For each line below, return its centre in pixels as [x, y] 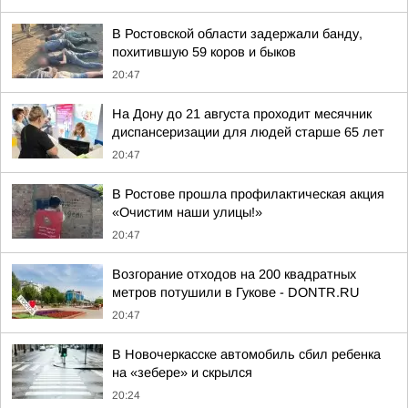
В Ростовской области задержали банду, [237, 34]
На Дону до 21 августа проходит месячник [242, 114]
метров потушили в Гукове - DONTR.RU [236, 292]
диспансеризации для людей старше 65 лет [248, 132]
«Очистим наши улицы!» [187, 212]
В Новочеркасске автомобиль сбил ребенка [246, 354]
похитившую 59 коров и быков [204, 52]
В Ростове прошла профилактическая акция [248, 194]
